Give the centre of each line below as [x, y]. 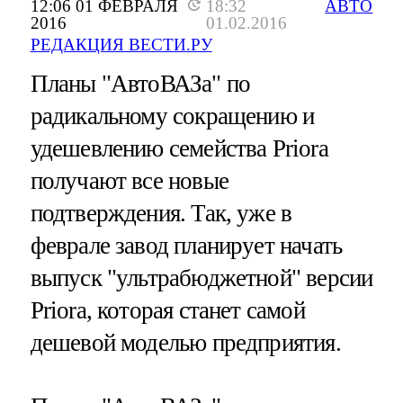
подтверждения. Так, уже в [161, 214]
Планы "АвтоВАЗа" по [140, 84]
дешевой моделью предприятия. [185, 343]
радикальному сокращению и [172, 116]
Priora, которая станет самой [167, 311]
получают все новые [129, 181]
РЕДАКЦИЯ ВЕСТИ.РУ [121, 45]
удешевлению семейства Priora [179, 149]
